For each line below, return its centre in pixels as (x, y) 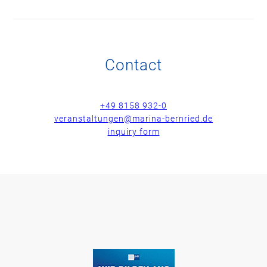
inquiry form (133, 132)
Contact (133, 65)
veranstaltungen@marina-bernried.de (133, 119)
